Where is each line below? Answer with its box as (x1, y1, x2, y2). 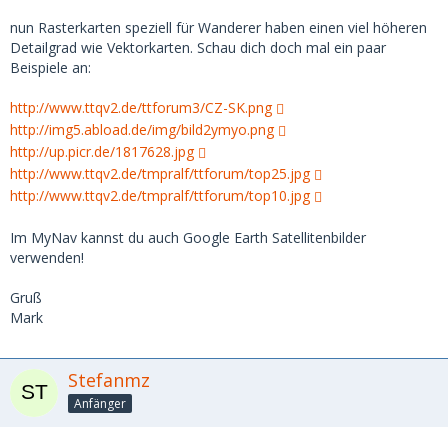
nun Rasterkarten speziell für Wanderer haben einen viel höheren (10, 17, 427, 37)
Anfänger (74, 394, 126, 412)
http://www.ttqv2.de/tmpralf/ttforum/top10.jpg (10, 185, 310, 205)
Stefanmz (68, 367, 150, 392)
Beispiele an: (10, 57, 91, 77)
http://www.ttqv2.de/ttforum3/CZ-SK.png (10, 97, 272, 117)
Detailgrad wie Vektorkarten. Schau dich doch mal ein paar (10, 37, 386, 57)
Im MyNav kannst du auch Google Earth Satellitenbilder (10, 227, 366, 247)
